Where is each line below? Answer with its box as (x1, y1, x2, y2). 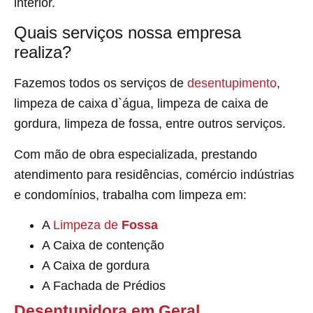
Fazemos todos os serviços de (14, 76, 187, 91)
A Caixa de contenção (42, 238, 164, 253)
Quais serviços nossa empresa (14, 23, 241, 43)
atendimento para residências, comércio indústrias (14, 167, 294, 182)
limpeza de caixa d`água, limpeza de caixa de (14, 96, 268, 111)
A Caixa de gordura (42, 259, 150, 273)
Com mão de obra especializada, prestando (14, 147, 257, 161)
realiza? (14, 43, 71, 62)
